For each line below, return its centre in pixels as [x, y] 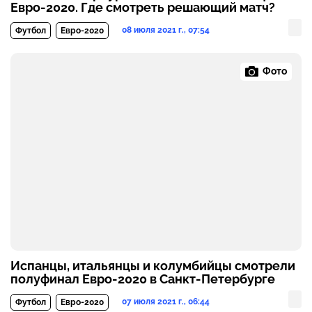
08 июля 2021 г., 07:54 [166, 30]
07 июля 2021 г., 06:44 [166, 301]
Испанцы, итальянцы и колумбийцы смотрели [153, 265]
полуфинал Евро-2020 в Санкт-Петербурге [143, 279]
